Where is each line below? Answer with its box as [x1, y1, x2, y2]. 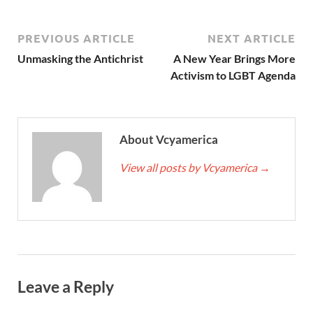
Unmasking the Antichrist [17, 52, 143, 66]
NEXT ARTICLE [208, 31, 296, 46]
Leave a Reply [17, 277, 114, 297]
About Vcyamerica [119, 132, 218, 147]
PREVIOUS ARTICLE [17, 31, 135, 46]
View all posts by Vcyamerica [119, 161, 259, 175]
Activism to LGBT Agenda [170, 68, 296, 82]
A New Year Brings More [173, 52, 296, 66]
